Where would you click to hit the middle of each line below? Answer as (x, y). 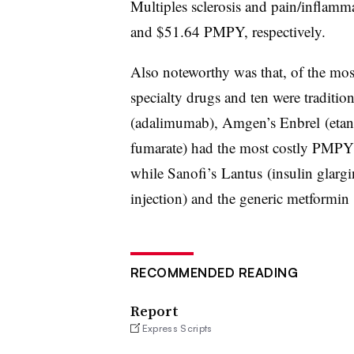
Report (154, 311)
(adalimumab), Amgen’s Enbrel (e (233, 122)
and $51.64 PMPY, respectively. (230, 31)
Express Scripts (177, 328)
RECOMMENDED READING (214, 272)
